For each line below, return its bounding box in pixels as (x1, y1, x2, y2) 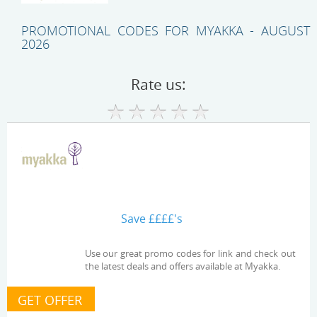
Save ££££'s (120, 211, 183, 227)
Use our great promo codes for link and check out (85, 247, 144, 260)
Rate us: (131, 74, 186, 95)
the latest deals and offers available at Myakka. (85, 260, 280, 273)
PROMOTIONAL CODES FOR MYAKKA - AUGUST (21, 22, 310, 40)
